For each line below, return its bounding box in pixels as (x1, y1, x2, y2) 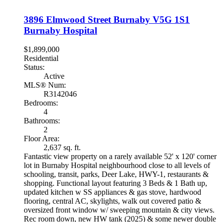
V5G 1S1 (153, 14, 190, 25)
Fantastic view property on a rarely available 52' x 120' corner (24, 152, 217, 161)
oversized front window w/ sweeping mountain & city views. (24, 206, 215, 215)
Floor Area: (24, 134, 59, 143)
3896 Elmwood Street (24, 14, 113, 25)
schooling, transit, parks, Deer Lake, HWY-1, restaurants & (24, 170, 209, 179)
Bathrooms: (24, 116, 60, 125)
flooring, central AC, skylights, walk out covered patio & (24, 197, 201, 206)
